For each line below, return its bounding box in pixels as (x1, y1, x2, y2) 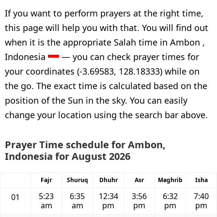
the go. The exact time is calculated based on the (5, 80, 207, 92)
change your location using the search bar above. (5, 109, 208, 121)
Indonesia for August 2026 (5, 150, 130, 163)
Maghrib (158, 176, 183, 184)
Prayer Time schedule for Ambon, (5, 138, 166, 151)
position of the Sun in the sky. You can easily (5, 94, 187, 106)
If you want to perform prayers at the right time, (5, 7, 203, 19)
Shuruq (66, 176, 88, 184)
